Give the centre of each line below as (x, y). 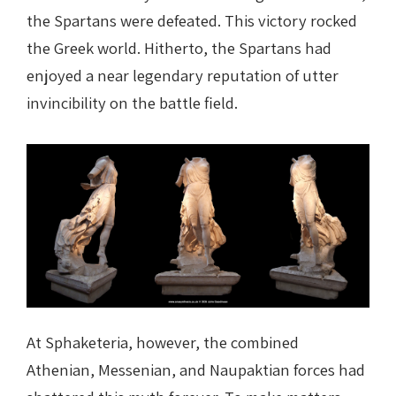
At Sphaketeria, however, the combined (163, 342)
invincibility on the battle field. (132, 103)
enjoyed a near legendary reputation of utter (183, 76)
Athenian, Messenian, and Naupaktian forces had (196, 369)
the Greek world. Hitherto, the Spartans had (179, 48)
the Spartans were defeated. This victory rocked (192, 21)
